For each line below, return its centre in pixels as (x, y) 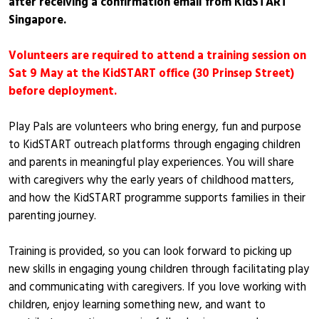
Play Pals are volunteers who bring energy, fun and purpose (155, 129)
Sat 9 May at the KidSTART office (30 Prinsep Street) (152, 75)
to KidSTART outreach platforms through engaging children (155, 146)
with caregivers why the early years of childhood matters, (152, 182)
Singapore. (38, 22)
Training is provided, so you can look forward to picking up (151, 253)
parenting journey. (53, 218)
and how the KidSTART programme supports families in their (157, 200)
